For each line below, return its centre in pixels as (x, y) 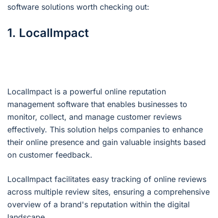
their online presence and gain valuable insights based (107, 142)
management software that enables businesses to (97, 104)
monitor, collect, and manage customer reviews (94, 117)
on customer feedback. (51, 155)
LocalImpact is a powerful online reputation (87, 92)
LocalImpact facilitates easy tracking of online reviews (107, 179)
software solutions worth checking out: (78, 7)
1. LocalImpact (48, 33)
